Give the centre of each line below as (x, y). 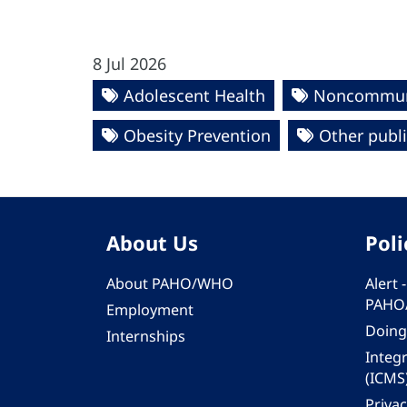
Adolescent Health (194, 95)
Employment (150, 310)
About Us (152, 243)
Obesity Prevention (197, 135)
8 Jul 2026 (129, 64)
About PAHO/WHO (170, 283)
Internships (146, 336)
